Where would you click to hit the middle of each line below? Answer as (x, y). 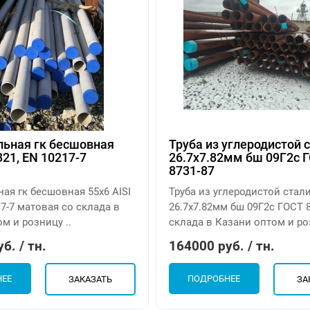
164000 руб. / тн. (222, 246)
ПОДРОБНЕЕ (214, 279)
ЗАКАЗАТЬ (90, 280)
